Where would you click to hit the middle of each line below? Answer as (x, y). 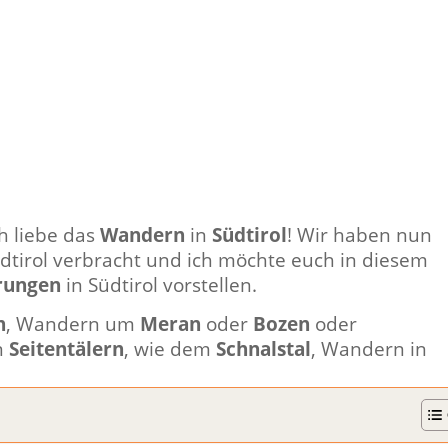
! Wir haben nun (359, 234)
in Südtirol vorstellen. (159, 284)
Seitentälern (66, 348)
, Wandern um (73, 323)
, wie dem (170, 348)
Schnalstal (263, 348)
